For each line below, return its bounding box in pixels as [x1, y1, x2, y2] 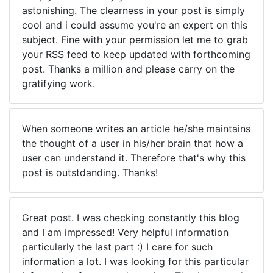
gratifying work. [22, 77, 95, 90]
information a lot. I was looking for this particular [22, 255, 249, 268]
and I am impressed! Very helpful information [22, 226, 229, 238]
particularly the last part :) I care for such [22, 241, 213, 253]
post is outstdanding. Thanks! [22, 166, 158, 179]
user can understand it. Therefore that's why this [22, 152, 246, 164]
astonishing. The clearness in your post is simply [22, 4, 245, 16]
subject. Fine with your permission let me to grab [22, 34, 248, 46]
